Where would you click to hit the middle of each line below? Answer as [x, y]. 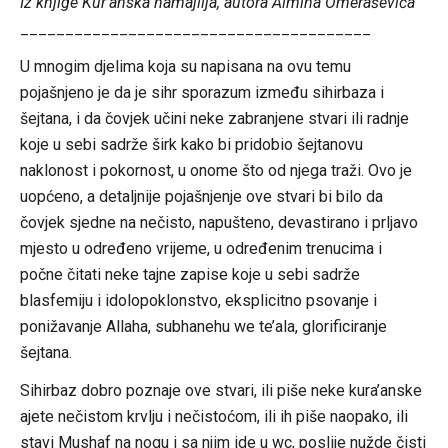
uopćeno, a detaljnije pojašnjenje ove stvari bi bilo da [201, 196]
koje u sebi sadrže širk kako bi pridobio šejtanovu [191, 144]
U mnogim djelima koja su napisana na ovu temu [185, 66]
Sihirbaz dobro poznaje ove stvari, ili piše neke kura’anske [220, 390]
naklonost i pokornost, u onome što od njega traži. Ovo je [215, 170]
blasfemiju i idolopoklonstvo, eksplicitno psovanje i [198, 300]
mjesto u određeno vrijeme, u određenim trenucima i [200, 248]
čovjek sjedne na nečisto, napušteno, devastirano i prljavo [218, 222]
